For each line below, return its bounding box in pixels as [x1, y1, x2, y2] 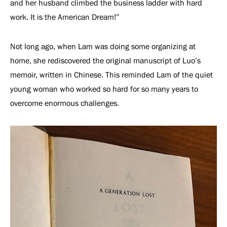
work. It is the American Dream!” [10, 13, 121, 21]
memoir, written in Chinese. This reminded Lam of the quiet [10, 70, 213, 79]
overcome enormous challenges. [10, 99, 121, 107]
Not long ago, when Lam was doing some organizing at [10, 42, 196, 51]
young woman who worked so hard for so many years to [10, 85, 198, 93]
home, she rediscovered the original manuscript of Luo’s [10, 56, 201, 65]
